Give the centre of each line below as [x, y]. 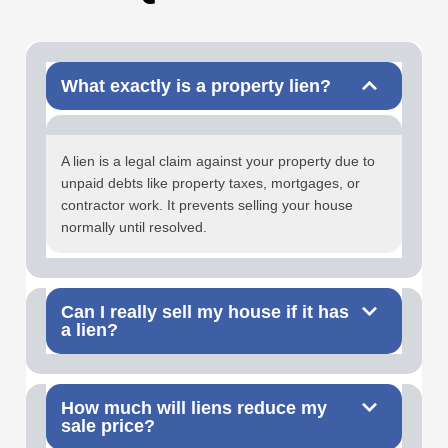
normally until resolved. [134, 227]
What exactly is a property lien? [196, 86]
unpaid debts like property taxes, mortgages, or [210, 183]
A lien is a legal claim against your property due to [218, 161]
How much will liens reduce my [194, 408]
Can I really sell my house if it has [205, 312]
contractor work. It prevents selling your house [207, 205]
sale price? [108, 426]
